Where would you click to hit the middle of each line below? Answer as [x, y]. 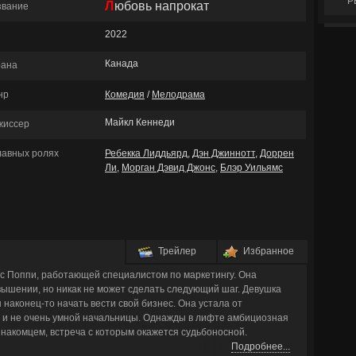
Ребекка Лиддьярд [146, 153]
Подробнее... [261, 346]
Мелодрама [178, 95]
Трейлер [177, 251]
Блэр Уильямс [252, 168]
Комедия [125, 95]
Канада [122, 64]
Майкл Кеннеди [140, 122]
